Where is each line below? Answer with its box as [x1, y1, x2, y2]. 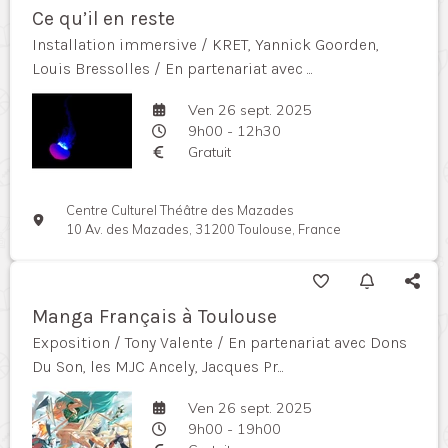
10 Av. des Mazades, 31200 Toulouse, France [66, 221, 342, 238]
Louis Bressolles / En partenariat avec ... [32, 59, 313, 79]
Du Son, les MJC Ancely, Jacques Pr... [32, 357, 284, 377]
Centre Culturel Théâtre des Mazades [66, 202, 295, 219]
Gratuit [187, 142, 231, 161]
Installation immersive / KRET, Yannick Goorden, [32, 35, 379, 55]
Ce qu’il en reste [32, 7, 175, 31]
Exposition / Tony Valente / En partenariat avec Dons [32, 333, 407, 353]
